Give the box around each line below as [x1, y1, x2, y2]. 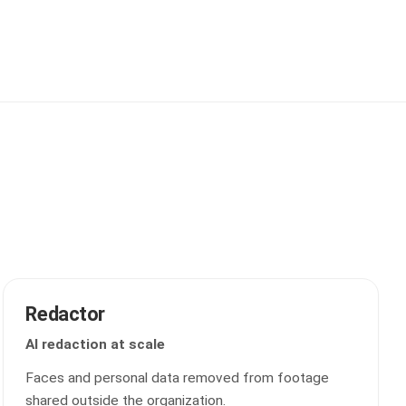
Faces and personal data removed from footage [25, 370, 330, 386]
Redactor [25, 303, 105, 325]
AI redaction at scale [25, 336, 166, 353]
